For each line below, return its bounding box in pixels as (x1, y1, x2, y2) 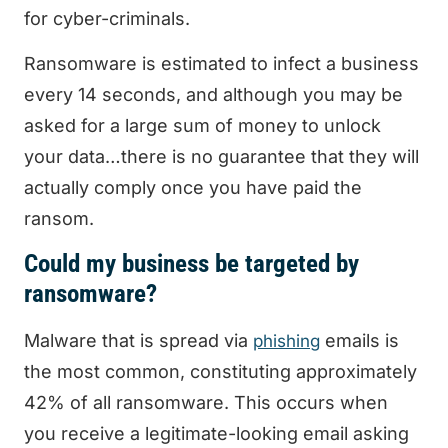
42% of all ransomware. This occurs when (24, 391, 388, 413)
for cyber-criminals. (24, 7, 190, 29)
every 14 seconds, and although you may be (24, 84, 403, 106)
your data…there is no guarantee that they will (24, 146, 419, 168)
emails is (320, 329, 399, 351)
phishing (253, 330, 320, 351)
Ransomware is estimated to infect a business (24, 53, 419, 75)
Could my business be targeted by (24, 248, 359, 278)
